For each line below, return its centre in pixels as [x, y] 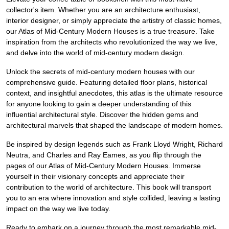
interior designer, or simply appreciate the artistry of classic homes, [114, 21]
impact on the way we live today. [58, 209]
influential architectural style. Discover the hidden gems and [102, 115]
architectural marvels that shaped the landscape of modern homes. [114, 125]
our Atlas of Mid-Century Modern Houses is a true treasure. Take [110, 31]
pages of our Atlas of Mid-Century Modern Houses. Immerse [104, 166]
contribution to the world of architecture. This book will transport [109, 187]
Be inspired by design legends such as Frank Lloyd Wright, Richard [114, 144]
